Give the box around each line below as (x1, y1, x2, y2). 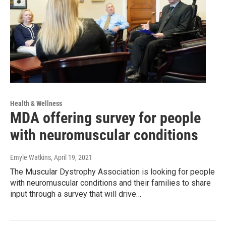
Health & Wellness (10, 99, 62, 108)
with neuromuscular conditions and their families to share (10, 178, 211, 188)
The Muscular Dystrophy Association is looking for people (10, 167, 215, 177)
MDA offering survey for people (10, 109, 201, 127)
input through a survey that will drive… (10, 189, 141, 199)
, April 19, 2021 (51, 153, 92, 162)
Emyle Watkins (10, 153, 51, 162)
